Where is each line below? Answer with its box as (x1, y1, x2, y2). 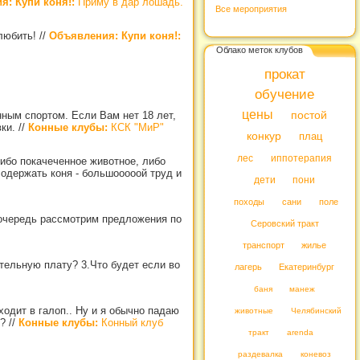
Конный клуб (98, 316, 163, 329)
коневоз (300, 350, 331, 358)
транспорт (242, 240, 284, 250)
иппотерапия (270, 153, 332, 164)
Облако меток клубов (216, 44, 303, 55)
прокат (264, 67, 305, 82)
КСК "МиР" (108, 121, 164, 133)
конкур (247, 130, 282, 142)
